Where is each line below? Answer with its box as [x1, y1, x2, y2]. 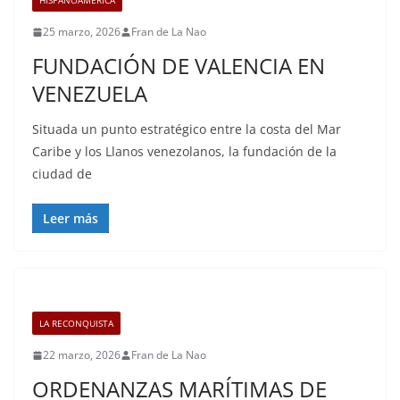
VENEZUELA [32, 79, 147, 108]
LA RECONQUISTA [39, 317, 113, 329]
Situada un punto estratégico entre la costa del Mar [32, 121, 341, 137]
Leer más [43, 210, 98, 227]
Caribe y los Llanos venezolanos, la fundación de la [32, 143, 337, 160]
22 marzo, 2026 [43, 347, 121, 362]
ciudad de [32, 165, 92, 182]
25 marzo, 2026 [43, 24, 121, 39]
